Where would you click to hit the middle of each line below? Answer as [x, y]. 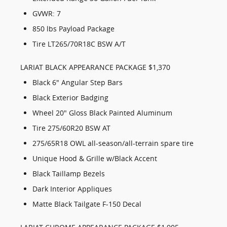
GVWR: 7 [47, 14]
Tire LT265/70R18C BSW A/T [79, 44]
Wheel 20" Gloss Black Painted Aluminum [102, 113]
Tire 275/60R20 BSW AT [71, 128]
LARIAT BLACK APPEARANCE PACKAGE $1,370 [95, 67]
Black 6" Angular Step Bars [78, 83]
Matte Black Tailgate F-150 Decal [87, 204]
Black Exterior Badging [70, 98]
